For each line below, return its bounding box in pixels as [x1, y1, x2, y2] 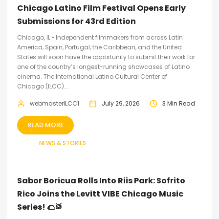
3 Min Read [162, 99, 195, 108]
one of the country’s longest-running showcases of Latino [17, 63, 190, 71]
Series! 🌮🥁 [17, 201, 63, 213]
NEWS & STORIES [39, 139, 86, 147]
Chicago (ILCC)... [17, 82, 68, 90]
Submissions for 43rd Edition [17, 16, 136, 27]
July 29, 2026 [102, 99, 140, 108]
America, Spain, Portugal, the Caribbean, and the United [17, 43, 182, 51]
